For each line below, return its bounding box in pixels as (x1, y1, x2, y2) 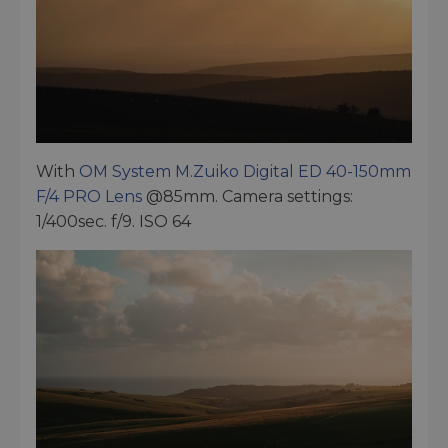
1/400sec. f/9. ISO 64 (36, 212, 191, 232)
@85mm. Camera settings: (142, 187, 353, 207)
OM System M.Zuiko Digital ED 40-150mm (79, 162, 411, 182)
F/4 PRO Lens (36, 187, 142, 207)
